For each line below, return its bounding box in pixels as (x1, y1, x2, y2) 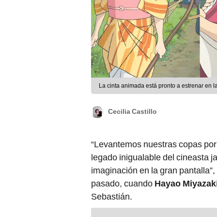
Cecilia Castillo (108, 108, 157, 116)
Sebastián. (91, 191, 132, 202)
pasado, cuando (91, 178, 155, 189)
